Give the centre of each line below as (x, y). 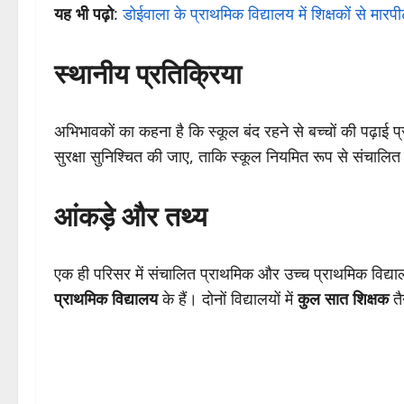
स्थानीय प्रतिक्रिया (148, 72)
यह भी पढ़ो (84, 14)
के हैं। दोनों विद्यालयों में (228, 299)
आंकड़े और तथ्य (131, 215)
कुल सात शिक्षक (343, 299)
